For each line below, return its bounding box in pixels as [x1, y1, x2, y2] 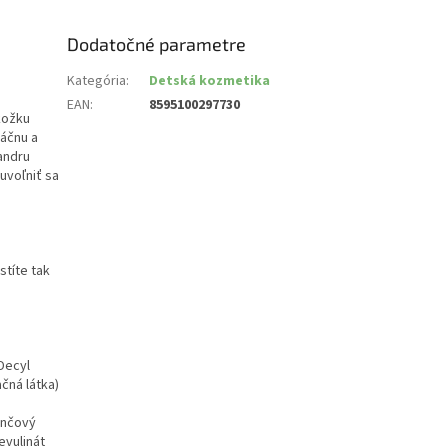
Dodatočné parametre [67, 33, 247, 56]
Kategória [67, 71, 127, 92]
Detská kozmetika [149, 71, 271, 92]
